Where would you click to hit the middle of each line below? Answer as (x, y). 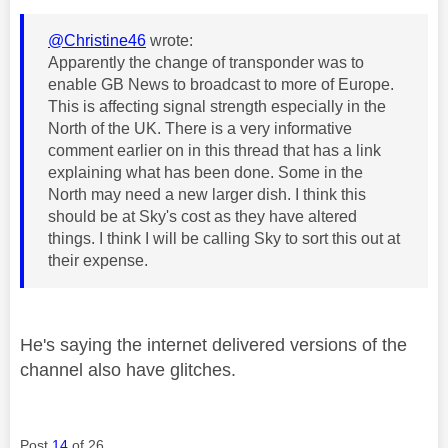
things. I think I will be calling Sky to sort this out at (224, 238)
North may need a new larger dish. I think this (207, 194)
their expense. (98, 260)
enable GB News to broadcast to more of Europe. (223, 84)
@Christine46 (97, 40)
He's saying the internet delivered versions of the (213, 344)
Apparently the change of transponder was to (206, 62)
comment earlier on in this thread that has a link (214, 150)
